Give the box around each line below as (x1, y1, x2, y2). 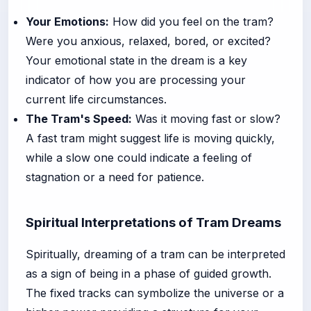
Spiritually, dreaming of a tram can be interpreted (26, 246, 285, 261)
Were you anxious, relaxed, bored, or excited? (26, 33, 271, 48)
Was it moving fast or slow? (132, 111, 280, 126)
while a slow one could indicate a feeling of (26, 150, 252, 165)
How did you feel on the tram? (109, 14, 274, 28)
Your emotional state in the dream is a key (26, 53, 247, 67)
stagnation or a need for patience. (26, 169, 204, 184)
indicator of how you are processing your (26, 72, 246, 87)
